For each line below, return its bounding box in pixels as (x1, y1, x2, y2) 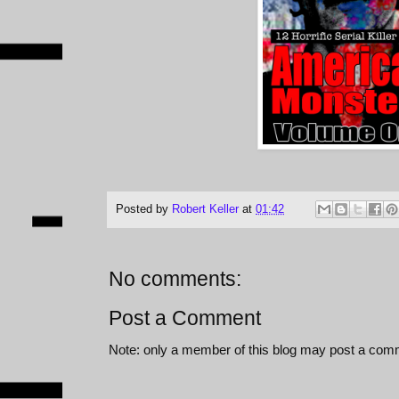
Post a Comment (109, 307, 261, 330)
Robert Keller (172, 201, 239, 216)
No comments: (109, 268, 241, 291)
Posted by (116, 201, 172, 216)
